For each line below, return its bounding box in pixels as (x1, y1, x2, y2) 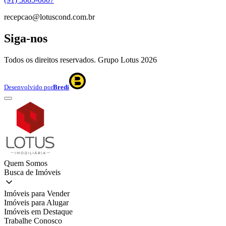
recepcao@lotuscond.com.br (4, 13, 95, 22)
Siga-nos (4, 32, 47, 45)
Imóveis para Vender (4, 189, 70, 198)
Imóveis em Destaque (4, 207, 73, 216)
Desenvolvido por (4, 83, 53, 91)
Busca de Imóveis (4, 168, 61, 177)
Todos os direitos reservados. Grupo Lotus (4, 55, 141, 65)
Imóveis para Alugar (4, 198, 69, 207)
